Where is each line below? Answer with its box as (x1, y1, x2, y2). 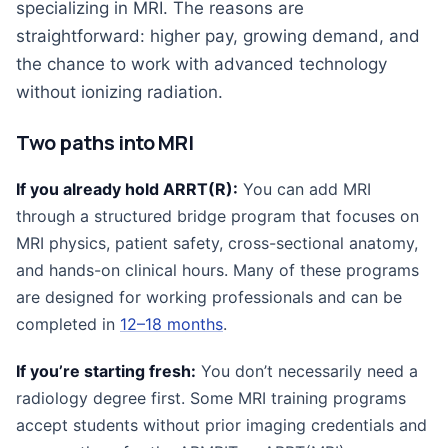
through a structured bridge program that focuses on (16, 206, 419, 226)
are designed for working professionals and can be (16, 287, 402, 307)
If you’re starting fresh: (16, 361, 196, 381)
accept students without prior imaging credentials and (16, 415, 427, 435)
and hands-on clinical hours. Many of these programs (16, 260, 419, 280)
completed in (16, 314, 120, 334)
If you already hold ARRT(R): (16, 179, 238, 199)
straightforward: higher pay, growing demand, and (16, 26, 420, 46)
